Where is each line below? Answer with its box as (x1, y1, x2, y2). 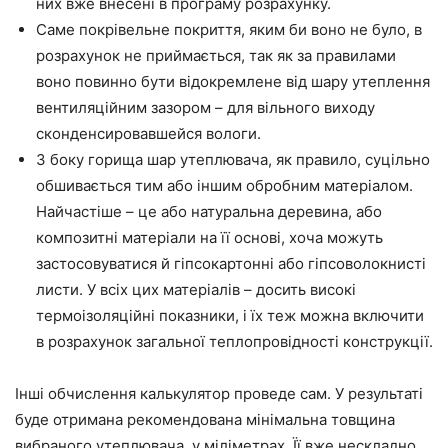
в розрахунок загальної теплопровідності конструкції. (36, 331, 433, 351)
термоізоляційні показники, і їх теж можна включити (36, 305, 424, 325)
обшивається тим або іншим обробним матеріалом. (36, 175, 413, 195)
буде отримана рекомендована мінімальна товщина (15, 409, 395, 429)
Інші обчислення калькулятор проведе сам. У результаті (15, 383, 423, 403)
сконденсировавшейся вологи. (36, 123, 261, 143)
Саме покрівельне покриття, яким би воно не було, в (36, 19, 422, 39)
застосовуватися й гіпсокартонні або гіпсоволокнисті (36, 253, 426, 273)
